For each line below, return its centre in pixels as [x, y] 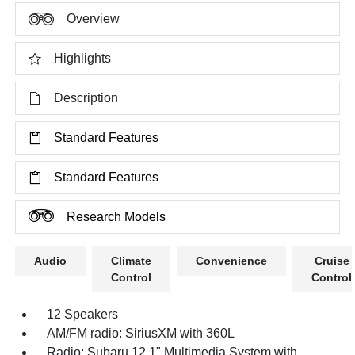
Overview [94, 18]
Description [86, 97]
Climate [132, 260]
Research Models [116, 216]
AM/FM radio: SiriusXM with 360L [141, 333]
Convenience [232, 260]
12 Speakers [83, 314]
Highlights [83, 58]
